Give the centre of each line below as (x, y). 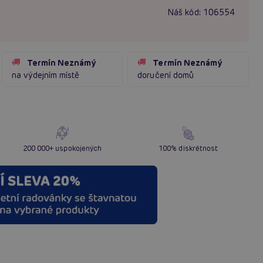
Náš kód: (184, 12)
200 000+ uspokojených (62, 148)
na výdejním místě (45, 75)
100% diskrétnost (188, 148)
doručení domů (166, 75)
